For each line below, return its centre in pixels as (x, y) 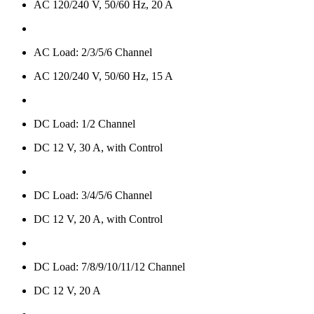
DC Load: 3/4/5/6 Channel (93, 196)
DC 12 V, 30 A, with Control (98, 148)
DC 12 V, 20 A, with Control (98, 219)
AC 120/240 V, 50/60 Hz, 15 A (103, 76)
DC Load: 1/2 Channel (84, 124)
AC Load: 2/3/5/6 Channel (93, 53)
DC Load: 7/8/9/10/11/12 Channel (109, 267)
